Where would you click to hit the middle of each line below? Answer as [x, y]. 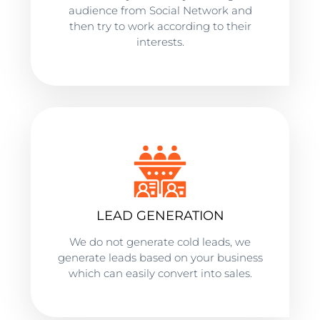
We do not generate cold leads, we [160, 242]
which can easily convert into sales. [160, 273]
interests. [160, 42]
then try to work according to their [160, 26]
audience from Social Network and [160, 10]
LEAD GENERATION [160, 216]
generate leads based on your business [160, 257]
